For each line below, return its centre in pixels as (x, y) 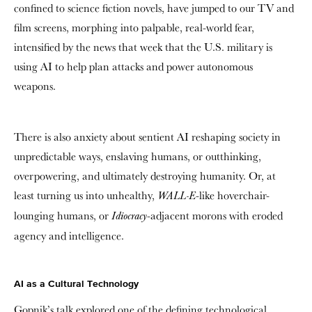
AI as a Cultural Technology (76, 284)
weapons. (36, 86)
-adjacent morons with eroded (215, 216)
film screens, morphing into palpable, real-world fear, (134, 28)
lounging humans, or (63, 216)
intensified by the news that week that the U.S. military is (143, 47)
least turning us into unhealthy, (86, 195)
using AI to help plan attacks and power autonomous (133, 67)
